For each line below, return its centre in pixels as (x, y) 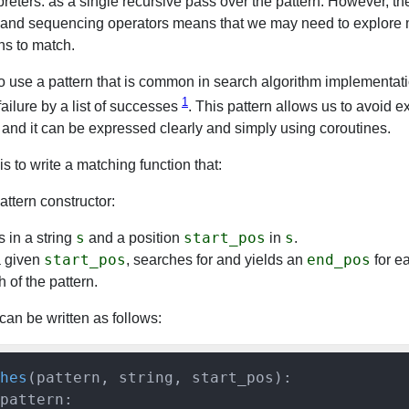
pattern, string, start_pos (155, 378)
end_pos (339, 260)
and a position (134, 238)
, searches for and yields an (216, 260)
